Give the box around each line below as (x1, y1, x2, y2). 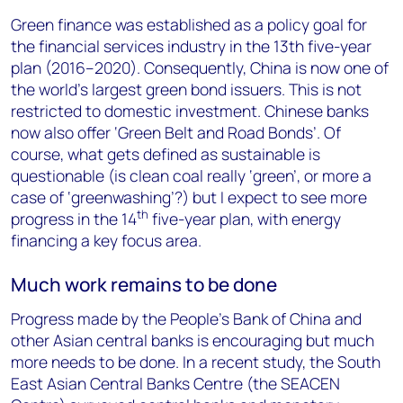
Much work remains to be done (11, 272, 277, 297)
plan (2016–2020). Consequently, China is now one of (11, 57, 389, 78)
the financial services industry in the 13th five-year (11, 35, 372, 57)
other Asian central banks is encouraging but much (11, 329, 374, 351)
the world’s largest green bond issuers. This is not (11, 78, 362, 100)
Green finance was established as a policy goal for (11, 13, 367, 35)
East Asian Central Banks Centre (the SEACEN (11, 372, 340, 394)
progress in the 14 (11, 208, 137, 229)
